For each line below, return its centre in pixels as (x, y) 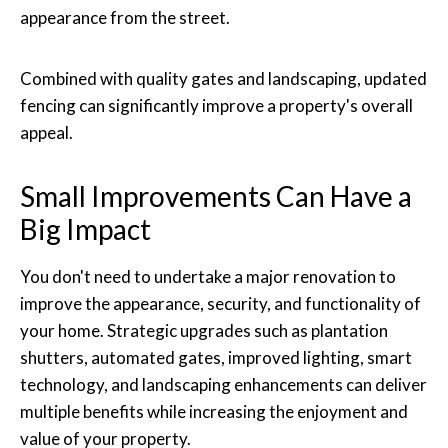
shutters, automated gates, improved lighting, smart (216, 357)
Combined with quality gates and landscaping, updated (223, 78)
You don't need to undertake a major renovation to (208, 276)
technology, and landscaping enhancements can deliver (223, 384)
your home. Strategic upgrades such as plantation (204, 330)
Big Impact (85, 228)
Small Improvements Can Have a (216, 195)
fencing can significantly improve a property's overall (216, 105)
